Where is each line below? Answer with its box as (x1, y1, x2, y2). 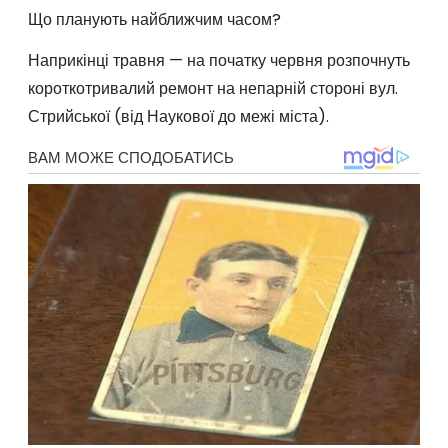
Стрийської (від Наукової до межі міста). (27, 104, 329, 128)
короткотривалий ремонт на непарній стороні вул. (27, 76, 398, 100)
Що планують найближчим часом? (27, 8, 281, 32)
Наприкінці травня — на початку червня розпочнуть (27, 48, 410, 72)
